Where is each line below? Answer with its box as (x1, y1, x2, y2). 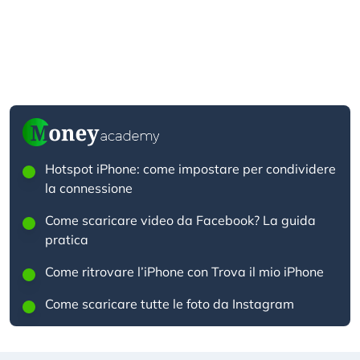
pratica (45, 231, 88, 247)
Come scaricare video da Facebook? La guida (45, 212, 316, 228)
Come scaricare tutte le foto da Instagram (45, 296, 294, 312)
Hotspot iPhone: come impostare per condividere (45, 161, 336, 177)
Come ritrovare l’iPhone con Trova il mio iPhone (45, 264, 324, 280)
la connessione (45, 180, 133, 196)
